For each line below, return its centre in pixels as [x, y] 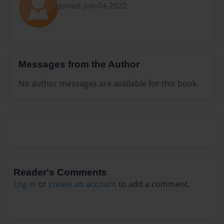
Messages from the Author [79, 64]
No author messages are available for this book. [108, 83]
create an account [82, 184]
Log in [25, 184]
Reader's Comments [60, 172]
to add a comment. [153, 184]
